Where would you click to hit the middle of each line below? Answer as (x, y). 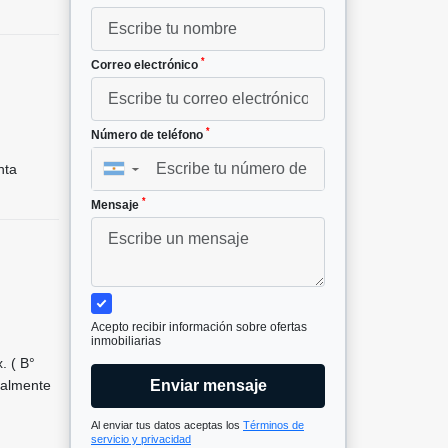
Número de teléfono (148, 134)
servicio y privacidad (141, 438)
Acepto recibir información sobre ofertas (199, 326)
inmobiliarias (126, 340)
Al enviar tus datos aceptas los (167, 424)
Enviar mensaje (208, 385)
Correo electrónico (146, 64)
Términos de (273, 424)
